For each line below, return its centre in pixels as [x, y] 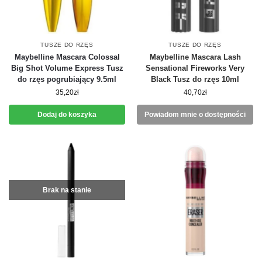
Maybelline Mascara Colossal [67, 57]
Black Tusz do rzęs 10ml [195, 79]
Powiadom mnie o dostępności [195, 115]
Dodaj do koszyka [67, 115]
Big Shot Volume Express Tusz [67, 68]
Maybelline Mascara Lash [195, 57]
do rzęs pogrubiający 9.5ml [67, 79]
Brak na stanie [67, 190]
